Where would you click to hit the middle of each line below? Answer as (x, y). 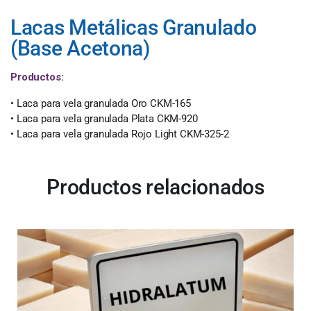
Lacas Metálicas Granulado (134, 27)
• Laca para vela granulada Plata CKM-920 (104, 119)
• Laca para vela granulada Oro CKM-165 (101, 103)
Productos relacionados (155, 187)
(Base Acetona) (80, 48)
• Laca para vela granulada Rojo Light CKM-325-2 (120, 134)
